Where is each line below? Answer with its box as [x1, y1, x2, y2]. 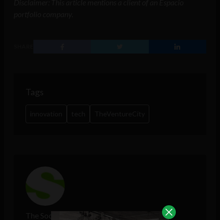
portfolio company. [14, 9, 73, 19]
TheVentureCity [94, 110, 145, 118]
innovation [30, 110, 62, 118]
